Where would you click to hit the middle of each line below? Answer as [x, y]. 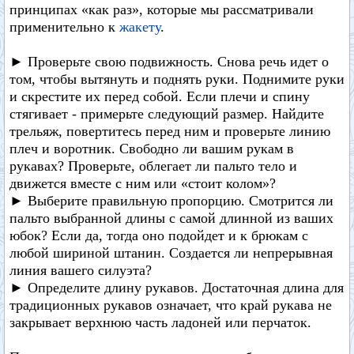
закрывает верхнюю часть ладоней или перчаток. [160, 322]
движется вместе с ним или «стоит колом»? [143, 183]
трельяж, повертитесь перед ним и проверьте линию [170, 131]
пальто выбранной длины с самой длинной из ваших [171, 218]
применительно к [64, 27]
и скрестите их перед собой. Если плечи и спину [160, 96]
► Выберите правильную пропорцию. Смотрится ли [171, 201]
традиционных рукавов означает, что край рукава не [171, 305]
